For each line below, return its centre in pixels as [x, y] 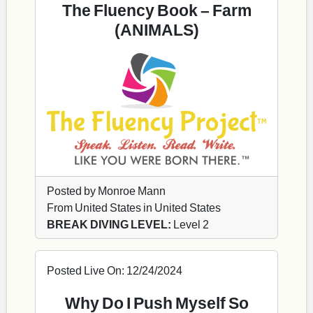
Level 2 [190, 224]
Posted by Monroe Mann [106, 191]
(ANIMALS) [156, 30]
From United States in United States [134, 208]
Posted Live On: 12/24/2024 [115, 270]
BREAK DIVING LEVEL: [109, 224]
